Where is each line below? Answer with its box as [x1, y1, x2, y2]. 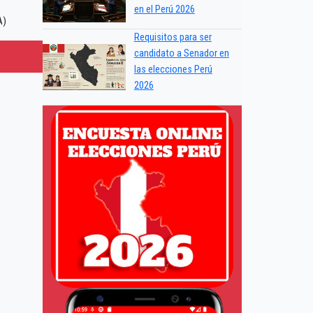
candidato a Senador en [133, 48, 229, 60]
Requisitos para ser [133, 31, 212, 44]
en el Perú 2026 [133, 3, 195, 16]
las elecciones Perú [133, 64, 212, 76]
